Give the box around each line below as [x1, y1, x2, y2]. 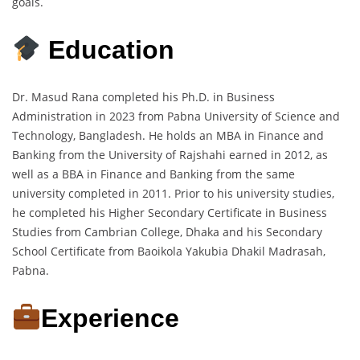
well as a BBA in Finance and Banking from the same [12, 166, 295, 182]
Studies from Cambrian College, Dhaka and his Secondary [12, 224, 322, 240]
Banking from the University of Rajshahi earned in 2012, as [12, 147, 328, 163]
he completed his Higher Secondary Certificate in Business [12, 205, 327, 221]
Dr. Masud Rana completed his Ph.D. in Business [12, 89, 275, 105]
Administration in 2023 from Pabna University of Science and [12, 108, 340, 125]
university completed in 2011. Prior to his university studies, [12, 186, 334, 202]
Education [41, 35, 175, 64]
